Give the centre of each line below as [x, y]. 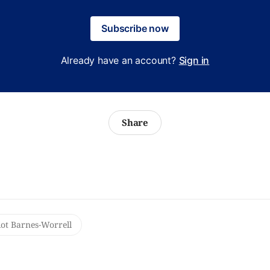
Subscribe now [135, 29]
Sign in [194, 61]
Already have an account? [120, 61]
